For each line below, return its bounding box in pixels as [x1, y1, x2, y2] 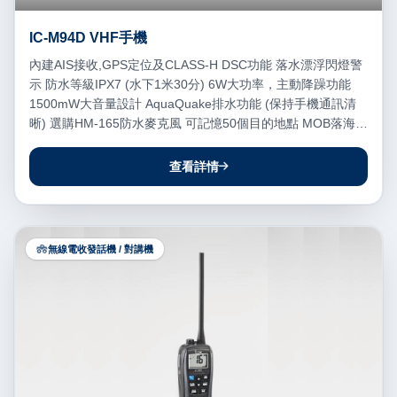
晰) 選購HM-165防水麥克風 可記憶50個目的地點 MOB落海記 [29, 115, 368, 130]
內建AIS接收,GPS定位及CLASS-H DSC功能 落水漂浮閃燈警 [29, 57, 362, 72]
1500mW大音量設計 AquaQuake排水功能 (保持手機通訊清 [29, 96, 356, 111]
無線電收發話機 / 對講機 [48, 243, 153, 254]
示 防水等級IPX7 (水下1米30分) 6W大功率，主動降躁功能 [29, 76, 351, 91]
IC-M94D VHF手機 [29, 29, 147, 45]
